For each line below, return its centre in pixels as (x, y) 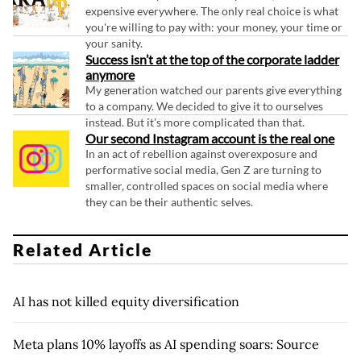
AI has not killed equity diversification (126, 302)
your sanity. (114, 43)
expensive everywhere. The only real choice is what (212, 10)
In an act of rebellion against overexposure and (201, 153)
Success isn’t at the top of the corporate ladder (212, 59)
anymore (110, 74)
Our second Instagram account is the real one (210, 138)
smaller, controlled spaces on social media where (207, 185)
